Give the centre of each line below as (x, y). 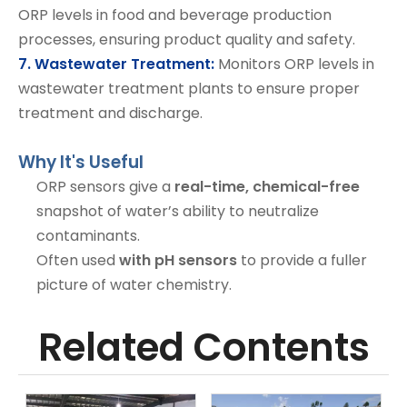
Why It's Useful (81, 162)
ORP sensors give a (105, 187)
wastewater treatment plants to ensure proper (189, 89)
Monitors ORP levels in (296, 64)
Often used (78, 260)
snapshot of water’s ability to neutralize (178, 211)
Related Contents (203, 347)
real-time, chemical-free (267, 187)
